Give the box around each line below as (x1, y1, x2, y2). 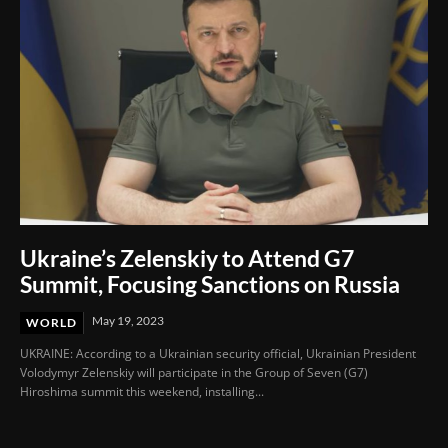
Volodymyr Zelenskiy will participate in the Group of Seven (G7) (20, 363, 368, 381)
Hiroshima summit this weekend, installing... (20, 382, 264, 400)
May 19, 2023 (92, 312, 164, 328)
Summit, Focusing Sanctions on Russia (20, 269, 404, 298)
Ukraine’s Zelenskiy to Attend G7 (20, 243, 354, 272)
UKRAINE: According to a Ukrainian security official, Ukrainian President (20, 344, 416, 362)
